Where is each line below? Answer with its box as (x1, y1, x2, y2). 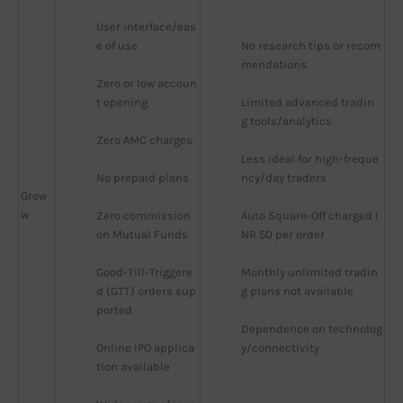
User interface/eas (96, 20, 196, 34)
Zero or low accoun (96, 76, 197, 91)
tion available (96, 360, 170, 374)
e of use (96, 39, 138, 53)
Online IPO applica (96, 341, 194, 355)
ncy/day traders (241, 171, 327, 185)
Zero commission (96, 209, 191, 223)
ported (96, 303, 132, 318)
